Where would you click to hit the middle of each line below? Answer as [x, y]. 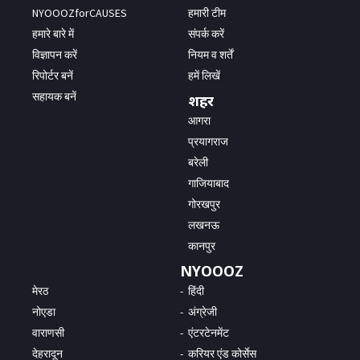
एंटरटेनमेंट [209, 332]
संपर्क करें [206, 33]
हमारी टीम [207, 12]
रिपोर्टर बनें [53, 75]
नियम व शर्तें [211, 54]
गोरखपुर [204, 204]
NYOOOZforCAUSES [80, 12]
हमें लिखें [204, 75]
